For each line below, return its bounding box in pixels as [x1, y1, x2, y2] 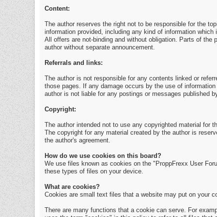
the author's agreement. [45, 137, 110, 144]
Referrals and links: [45, 60, 103, 66]
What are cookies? [45, 184, 100, 190]
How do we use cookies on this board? [45, 153, 161, 159]
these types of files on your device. [45, 168, 143, 175]
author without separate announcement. [45, 44, 155, 51]
